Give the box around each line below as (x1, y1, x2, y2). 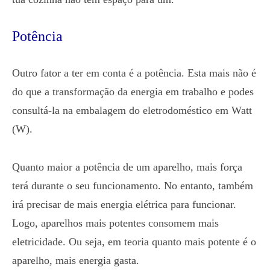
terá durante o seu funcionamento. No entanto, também (12, 180, 253, 192)
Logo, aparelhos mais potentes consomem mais (12, 217, 219, 229)
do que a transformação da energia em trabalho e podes (12, 86, 254, 98)
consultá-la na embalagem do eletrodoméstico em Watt (12, 104, 252, 116)
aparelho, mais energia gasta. (12, 254, 139, 266)
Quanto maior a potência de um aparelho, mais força (12, 161, 242, 173)
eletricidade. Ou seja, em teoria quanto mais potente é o (12, 236, 256, 248)
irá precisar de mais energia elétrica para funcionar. (12, 198, 236, 210)
